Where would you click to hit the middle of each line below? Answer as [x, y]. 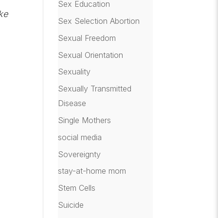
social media [80, 137]
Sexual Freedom [87, 38]
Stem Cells [77, 188]
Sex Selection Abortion [99, 21]
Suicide [71, 205]
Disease [72, 103]
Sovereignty [80, 154]
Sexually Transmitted [95, 89]
